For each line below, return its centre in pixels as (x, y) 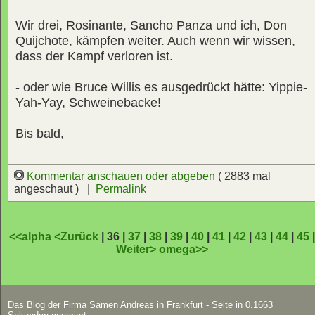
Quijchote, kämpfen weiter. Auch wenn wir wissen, (155, 41)
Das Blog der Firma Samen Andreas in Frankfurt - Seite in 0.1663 (140, 305)
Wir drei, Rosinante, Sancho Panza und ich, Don (151, 26)
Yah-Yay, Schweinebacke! (88, 103)
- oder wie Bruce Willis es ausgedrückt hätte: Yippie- (161, 88)
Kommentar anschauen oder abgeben (121, 176)
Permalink (121, 189)
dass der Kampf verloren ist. (94, 57)
